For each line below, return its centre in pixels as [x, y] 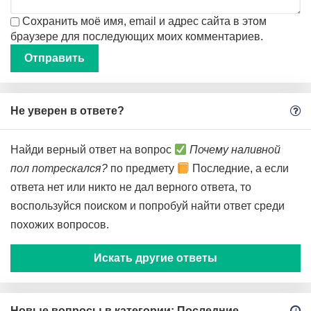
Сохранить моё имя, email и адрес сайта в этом [144, 21]
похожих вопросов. [60, 225]
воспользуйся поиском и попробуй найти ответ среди [148, 206]
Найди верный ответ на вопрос [92, 150]
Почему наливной [235, 150]
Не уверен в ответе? [67, 111]
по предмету [142, 168]
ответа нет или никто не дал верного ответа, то [131, 187]
